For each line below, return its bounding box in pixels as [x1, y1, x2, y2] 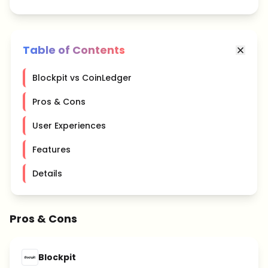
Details [32, 167, 62, 179]
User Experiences [32, 120, 106, 132]
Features [32, 144, 71, 156]
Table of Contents [23, 42, 125, 57]
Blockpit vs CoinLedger [32, 72, 132, 84]
